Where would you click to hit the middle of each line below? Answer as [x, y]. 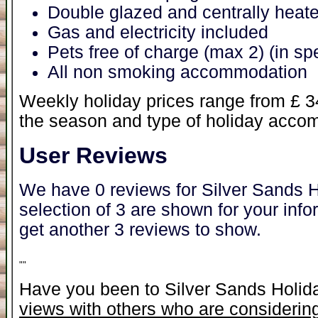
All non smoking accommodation [177, 72]
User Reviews [93, 155]
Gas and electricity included [158, 32]
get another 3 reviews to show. [140, 230]
